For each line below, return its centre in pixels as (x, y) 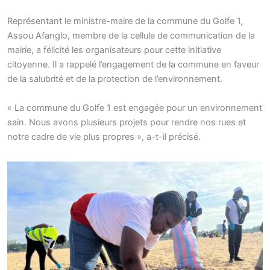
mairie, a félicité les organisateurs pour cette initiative (114, 50)
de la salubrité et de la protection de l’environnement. (115, 79)
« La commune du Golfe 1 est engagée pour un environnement (135, 108)
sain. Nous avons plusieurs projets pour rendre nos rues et (127, 122)
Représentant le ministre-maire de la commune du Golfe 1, (125, 21)
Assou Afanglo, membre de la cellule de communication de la (131, 36)
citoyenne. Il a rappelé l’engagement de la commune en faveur (133, 65)
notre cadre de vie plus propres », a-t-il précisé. (104, 137)
